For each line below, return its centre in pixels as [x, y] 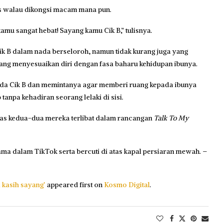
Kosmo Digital [127, 185]
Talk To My [171, 118]
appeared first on [75, 185]
